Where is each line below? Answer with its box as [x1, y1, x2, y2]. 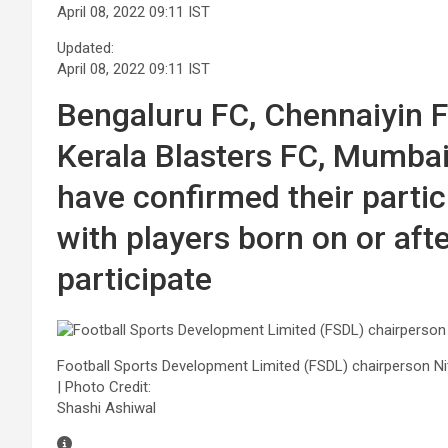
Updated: [57, 39, 115, 57]
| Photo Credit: [57, 378, 152, 396]
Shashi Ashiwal [57, 399, 157, 417]
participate [57, 260, 213, 298]
